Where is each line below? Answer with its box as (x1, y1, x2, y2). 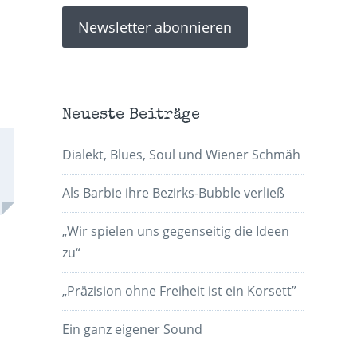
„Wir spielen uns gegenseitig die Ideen (62, 222, 290, 241)
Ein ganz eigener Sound (62, 320, 203, 339)
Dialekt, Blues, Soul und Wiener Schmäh (62, 146, 301, 164)
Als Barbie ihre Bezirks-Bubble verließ (62, 184, 285, 202)
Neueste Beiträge (62, 108, 201, 124)
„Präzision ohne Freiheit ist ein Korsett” (62, 282, 297, 300)
